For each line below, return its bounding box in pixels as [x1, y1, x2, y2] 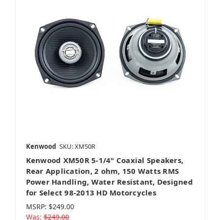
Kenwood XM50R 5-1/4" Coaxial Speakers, [26, 155, 183, 165]
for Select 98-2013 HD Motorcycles [26, 188, 156, 198]
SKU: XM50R [59, 142, 95, 151]
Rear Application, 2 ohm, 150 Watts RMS [26, 166, 179, 176]
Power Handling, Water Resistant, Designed [26, 177, 193, 187]
